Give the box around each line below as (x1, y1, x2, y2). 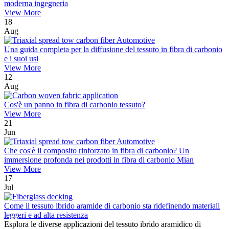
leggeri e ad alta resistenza (4, 211, 88, 220)
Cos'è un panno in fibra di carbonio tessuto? (4, 100, 145, 109)
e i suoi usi (4, 54, 38, 63)
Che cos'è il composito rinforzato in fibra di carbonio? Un (4, 146, 189, 155)
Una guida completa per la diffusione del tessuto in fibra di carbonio (4, 45, 222, 54)
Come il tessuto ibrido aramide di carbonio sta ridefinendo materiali (4, 201, 220, 211)
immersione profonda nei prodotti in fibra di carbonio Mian (4, 155, 194, 165)
